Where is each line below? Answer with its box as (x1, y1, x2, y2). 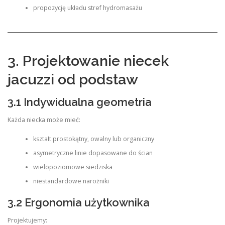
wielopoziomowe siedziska (33, 163, 113, 172)
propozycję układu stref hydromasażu (33, 4, 142, 13)
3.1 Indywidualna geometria (8, 95, 152, 108)
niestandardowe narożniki (33, 177, 109, 186)
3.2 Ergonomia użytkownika (8, 195, 150, 209)
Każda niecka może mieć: (8, 115, 80, 124)
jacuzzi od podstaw (8, 70, 138, 88)
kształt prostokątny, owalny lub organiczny (33, 135, 154, 144)
